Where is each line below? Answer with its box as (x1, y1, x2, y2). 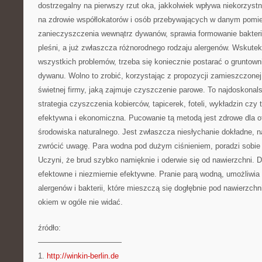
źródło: (38, 223, 61, 232)
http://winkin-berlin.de (47, 251, 119, 260)
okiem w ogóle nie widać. (38, 198, 123, 206)
